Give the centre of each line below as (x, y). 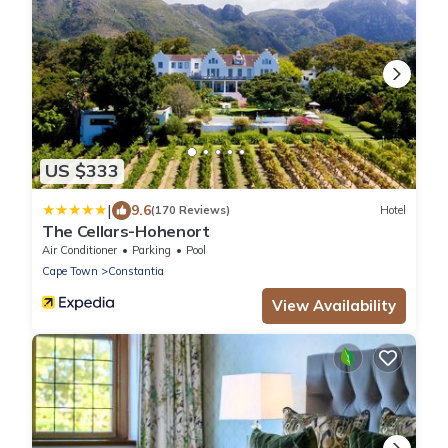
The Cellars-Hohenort (126, 230)
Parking (151, 249)
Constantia (136, 270)
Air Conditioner (79, 249)
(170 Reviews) (190, 210)
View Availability (334, 305)
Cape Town (70, 270)
